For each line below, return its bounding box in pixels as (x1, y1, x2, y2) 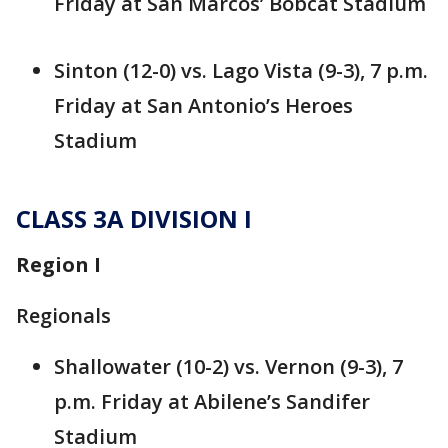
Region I (16, 251, 101, 279)
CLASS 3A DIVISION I (16, 202, 252, 236)
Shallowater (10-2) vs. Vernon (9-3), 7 (54, 353, 403, 381)
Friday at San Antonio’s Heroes (54, 92, 353, 120)
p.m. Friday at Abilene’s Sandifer (54, 388, 370, 416)
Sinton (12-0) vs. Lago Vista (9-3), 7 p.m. (54, 57, 428, 85)
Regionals (16, 302, 111, 330)
